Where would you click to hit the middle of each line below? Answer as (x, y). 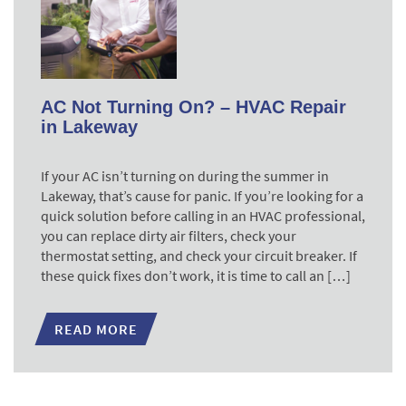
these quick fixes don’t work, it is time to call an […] (196, 275)
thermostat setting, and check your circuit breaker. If (199, 256)
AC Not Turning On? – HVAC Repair (193, 107)
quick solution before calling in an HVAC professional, (203, 216)
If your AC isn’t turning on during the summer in (185, 176)
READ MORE (96, 329)
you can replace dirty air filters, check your (169, 236)
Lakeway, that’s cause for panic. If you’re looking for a (202, 196)
